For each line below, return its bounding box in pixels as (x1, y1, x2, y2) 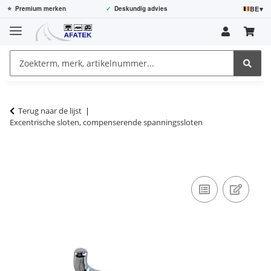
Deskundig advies (114, 4, 168, 13)
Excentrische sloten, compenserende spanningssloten (10, 116, 203, 128)
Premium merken (15, 4, 66, 13)
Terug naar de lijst (18, 105, 82, 116)
